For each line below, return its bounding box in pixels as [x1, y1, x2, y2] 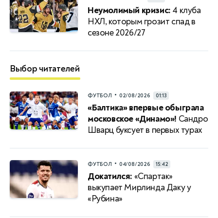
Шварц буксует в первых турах [88, 124, 202, 136]
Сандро [177, 113, 208, 125]
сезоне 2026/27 [88, 27, 145, 38]
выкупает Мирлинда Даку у [88, 182, 191, 193]
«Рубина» [88, 193, 123, 204]
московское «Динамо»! [88, 113, 177, 125]
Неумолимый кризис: [88, 4, 171, 16]
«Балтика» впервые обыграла [88, 102, 204, 113]
